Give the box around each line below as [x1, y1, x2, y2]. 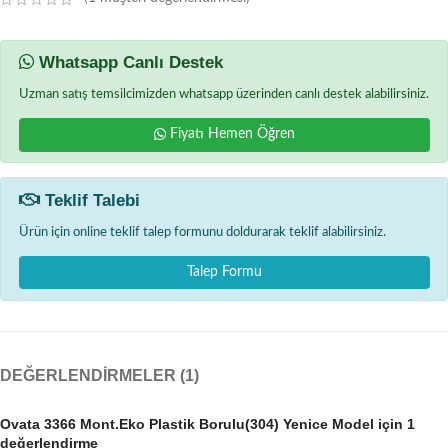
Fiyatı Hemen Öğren [165, 127, 295, 142]
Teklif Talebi [39, 190, 140, 210]
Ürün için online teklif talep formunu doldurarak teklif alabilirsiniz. [18, 225, 386, 238]
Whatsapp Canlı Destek [33, 53, 223, 73]
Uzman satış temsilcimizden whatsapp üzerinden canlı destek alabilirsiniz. [18, 88, 429, 101]
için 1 [374, 415, 415, 432]
